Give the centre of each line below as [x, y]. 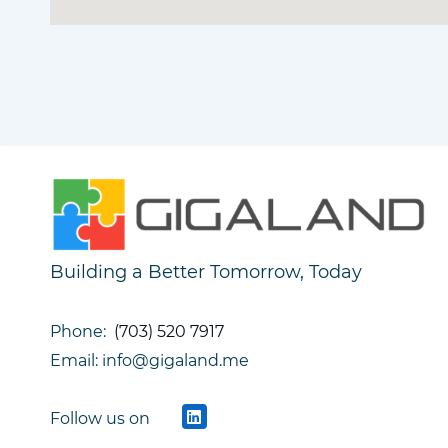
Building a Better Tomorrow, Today [206, 272]
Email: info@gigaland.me [149, 360]
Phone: [82, 331]
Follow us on [102, 418]
